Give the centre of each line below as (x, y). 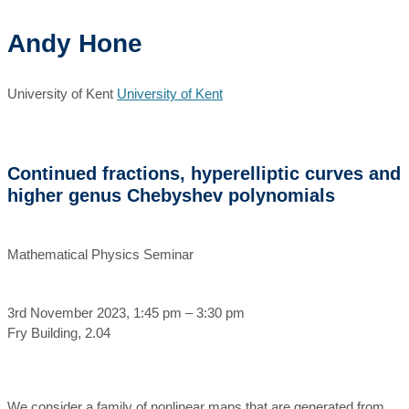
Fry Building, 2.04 (59, 333)
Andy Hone (75, 43)
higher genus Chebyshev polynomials (171, 195)
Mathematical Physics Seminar (100, 254)
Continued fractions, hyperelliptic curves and (204, 173)
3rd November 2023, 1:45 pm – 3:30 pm (126, 313)
